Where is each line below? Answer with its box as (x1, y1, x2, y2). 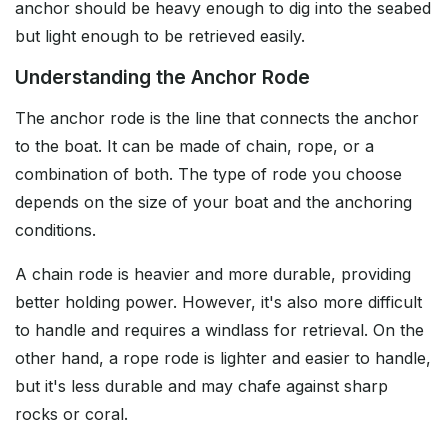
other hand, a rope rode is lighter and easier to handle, (15, 348, 431, 369)
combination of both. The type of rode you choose (15, 164, 402, 185)
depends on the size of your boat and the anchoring (15, 192, 412, 213)
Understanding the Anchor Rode (15, 65, 310, 90)
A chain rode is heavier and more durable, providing (15, 264, 411, 285)
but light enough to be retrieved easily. (15, 26, 305, 47)
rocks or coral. (15, 404, 128, 425)
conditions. (15, 220, 96, 241)
